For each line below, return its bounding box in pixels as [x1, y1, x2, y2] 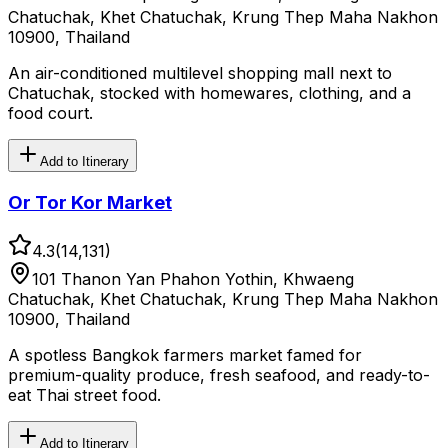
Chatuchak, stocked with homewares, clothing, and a [8, 83, 411, 104]
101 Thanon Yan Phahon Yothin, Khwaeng [32, 268, 354, 289]
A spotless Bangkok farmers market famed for [8, 344, 362, 365]
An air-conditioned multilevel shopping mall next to [8, 63, 392, 84]
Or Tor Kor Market [8, 190, 172, 214]
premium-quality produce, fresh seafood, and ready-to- [8, 364, 430, 385]
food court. [8, 103, 93, 124]
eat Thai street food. [8, 384, 161, 405]
